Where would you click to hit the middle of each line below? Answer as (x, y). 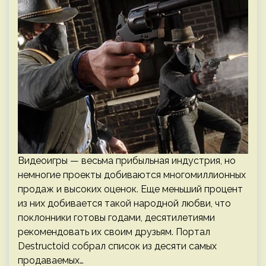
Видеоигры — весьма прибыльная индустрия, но (127, 161)
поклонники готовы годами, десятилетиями (116, 218)
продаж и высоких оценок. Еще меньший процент (130, 189)
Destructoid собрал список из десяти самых (117, 246)
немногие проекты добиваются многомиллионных (132, 175)
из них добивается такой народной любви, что (124, 203)
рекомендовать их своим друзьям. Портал (114, 232)
